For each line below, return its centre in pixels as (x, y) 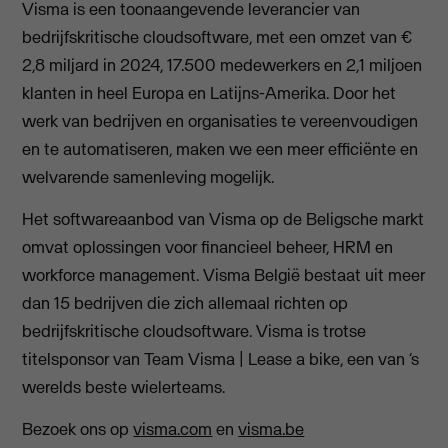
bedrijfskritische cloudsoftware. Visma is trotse (194, 330)
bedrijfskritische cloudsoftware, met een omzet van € (217, 36)
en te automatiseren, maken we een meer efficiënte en (220, 148)
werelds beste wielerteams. (124, 386)
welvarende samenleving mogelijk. (150, 176)
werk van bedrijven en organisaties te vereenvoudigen (220, 120)
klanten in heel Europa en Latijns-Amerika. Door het (209, 92)
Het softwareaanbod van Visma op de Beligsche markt (223, 218)
